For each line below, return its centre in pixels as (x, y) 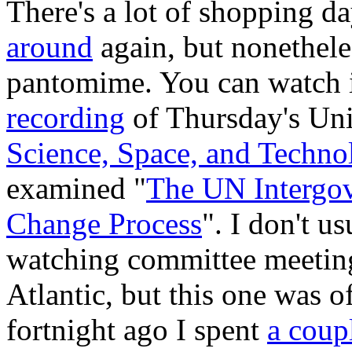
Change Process (104, 223)
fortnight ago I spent (137, 329)
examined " (76, 188)
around (49, 46)
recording (66, 117)
